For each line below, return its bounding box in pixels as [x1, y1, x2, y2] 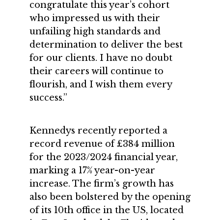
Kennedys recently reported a [29, 125, 167, 136]
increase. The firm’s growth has [29, 178, 174, 189]
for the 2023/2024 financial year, [29, 152, 178, 163]
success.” [29, 92, 67, 103]
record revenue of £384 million [29, 138, 175, 149]
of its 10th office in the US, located [29, 205, 184, 216]
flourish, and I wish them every [29, 79, 172, 90]
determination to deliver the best [29, 39, 183, 50]
